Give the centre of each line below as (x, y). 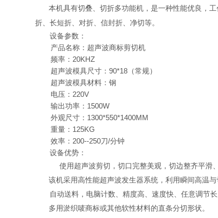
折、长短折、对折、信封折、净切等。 (97, 23)
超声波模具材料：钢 (83, 82)
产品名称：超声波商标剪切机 (98, 47)
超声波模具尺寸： (80, 71)
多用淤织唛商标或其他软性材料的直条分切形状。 (129, 208)
